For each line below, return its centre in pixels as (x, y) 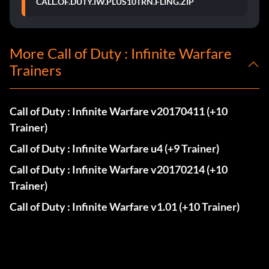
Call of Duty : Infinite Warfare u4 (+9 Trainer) (114, 149)
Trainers (35, 70)
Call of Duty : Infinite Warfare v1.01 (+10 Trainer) (125, 207)
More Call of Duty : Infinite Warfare (121, 53)
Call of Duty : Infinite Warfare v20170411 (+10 (119, 111)
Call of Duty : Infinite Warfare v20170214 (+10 (119, 170)
